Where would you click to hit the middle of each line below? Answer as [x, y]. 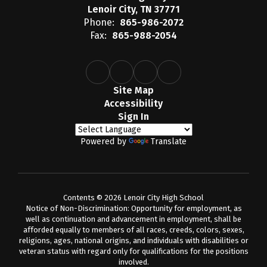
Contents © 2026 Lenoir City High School [133, 197]
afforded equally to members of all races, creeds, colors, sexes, [133, 229]
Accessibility [133, 103]
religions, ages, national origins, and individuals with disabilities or [133, 240]
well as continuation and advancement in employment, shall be [133, 219]
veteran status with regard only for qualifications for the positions [133, 251]
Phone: [99, 22]
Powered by [105, 141]
